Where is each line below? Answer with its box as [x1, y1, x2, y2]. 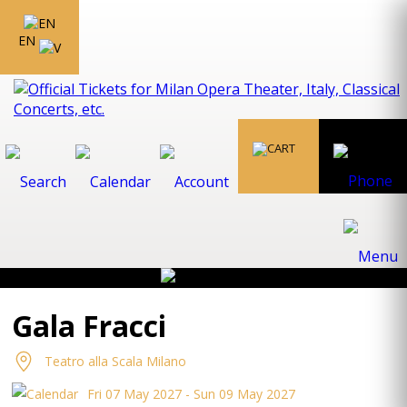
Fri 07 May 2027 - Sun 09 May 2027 [87, 385, 296, 402]
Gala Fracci [12, 306, 167, 345]
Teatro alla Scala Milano [45, 352, 187, 370]
